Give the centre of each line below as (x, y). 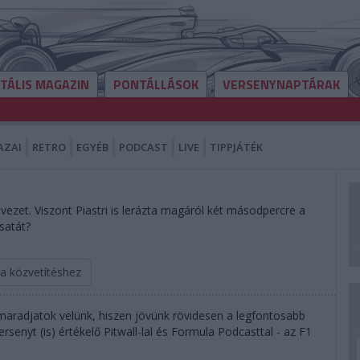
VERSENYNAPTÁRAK (281, 84)
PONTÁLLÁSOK (156, 84)
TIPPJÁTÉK (236, 147)
